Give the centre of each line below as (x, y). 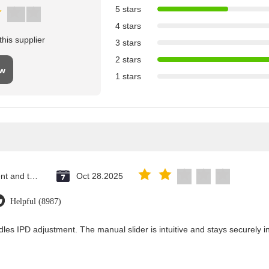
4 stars (128, 26)
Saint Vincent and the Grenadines (34, 176)
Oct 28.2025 (100, 176)
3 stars (128, 43)
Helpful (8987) (36, 201)
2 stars (128, 59)
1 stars (128, 76)
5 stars (128, 9)
